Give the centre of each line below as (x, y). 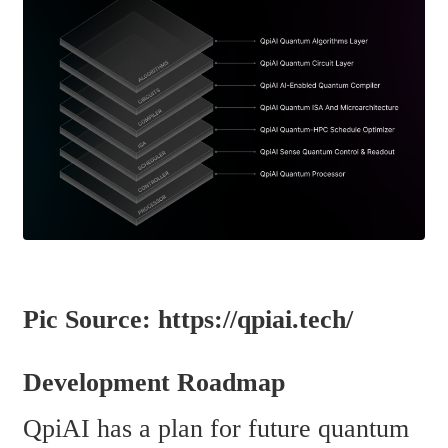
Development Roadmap (154, 383)
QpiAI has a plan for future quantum (216, 429)
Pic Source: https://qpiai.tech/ (188, 319)
